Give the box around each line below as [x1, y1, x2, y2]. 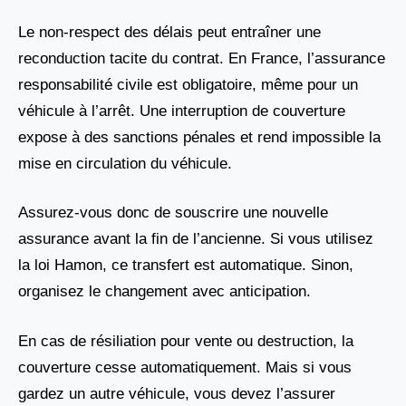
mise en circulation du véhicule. [18, 154, 232, 172]
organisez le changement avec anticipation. [18, 283, 311, 301]
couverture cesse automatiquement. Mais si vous [18, 358, 352, 376]
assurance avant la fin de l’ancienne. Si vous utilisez [18, 230, 373, 248]
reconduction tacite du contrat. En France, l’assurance [18, 49, 385, 67]
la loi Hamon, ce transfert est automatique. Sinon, [18, 256, 353, 275]
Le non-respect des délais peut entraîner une [18, 23, 321, 41]
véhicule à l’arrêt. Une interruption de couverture [18, 101, 345, 120]
